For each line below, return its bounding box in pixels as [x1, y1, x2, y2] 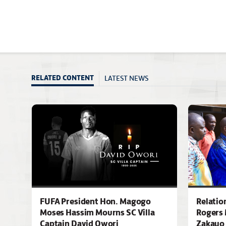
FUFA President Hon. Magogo [40, 195, 151, 207]
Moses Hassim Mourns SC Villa [40, 206, 155, 218]
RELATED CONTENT [31, 73, 94, 82]
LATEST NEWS [104, 72, 148, 83]
